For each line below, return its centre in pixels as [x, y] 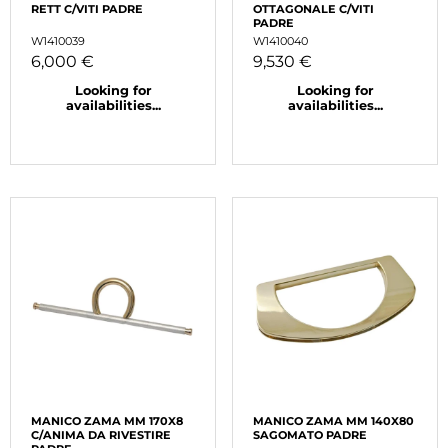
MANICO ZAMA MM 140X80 [333, 421]
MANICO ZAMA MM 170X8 [107, 421]
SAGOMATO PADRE [310, 435]
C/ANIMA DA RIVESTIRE [101, 435]
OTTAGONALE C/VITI [313, 9]
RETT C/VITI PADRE [87, 9]
